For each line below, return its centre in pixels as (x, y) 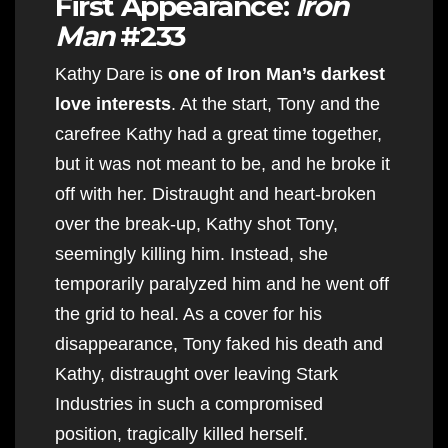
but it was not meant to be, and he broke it (222, 163)
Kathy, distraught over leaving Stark (196, 373)
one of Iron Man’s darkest (276, 73)
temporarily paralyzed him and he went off (222, 283)
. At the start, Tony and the (275, 103)
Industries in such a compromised (189, 403)
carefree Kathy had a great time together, (218, 133)
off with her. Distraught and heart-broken (215, 193)
